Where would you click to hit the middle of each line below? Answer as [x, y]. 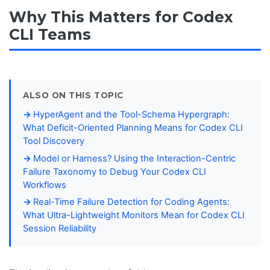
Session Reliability [60, 229]
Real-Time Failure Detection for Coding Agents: [131, 202]
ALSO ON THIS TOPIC [73, 96]
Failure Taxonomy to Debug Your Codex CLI [115, 171]
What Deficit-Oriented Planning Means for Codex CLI [133, 128]
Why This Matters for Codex [121, 17]
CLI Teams [50, 34]
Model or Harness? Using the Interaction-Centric [134, 158]
